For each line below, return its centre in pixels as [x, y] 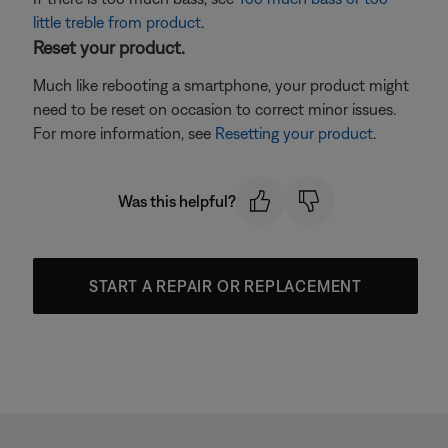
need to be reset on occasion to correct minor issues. [214, 109]
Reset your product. [109, 47]
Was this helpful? [176, 201]
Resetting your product [294, 133]
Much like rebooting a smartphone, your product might [221, 85]
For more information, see [124, 133]
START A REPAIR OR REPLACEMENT [225, 285]
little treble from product [117, 22]
